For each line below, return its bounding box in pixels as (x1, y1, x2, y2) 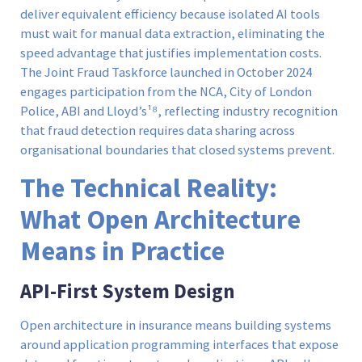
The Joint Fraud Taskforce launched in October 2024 (20, 64, 312, 82)
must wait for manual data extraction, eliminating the (20, 25, 325, 43)
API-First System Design (20, 278, 234, 304)
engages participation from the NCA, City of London (20, 83, 312, 101)
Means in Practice (20, 234, 225, 267)
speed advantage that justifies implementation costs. (20, 44, 322, 62)
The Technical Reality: (20, 170, 277, 204)
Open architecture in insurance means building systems (20, 316, 331, 334)
